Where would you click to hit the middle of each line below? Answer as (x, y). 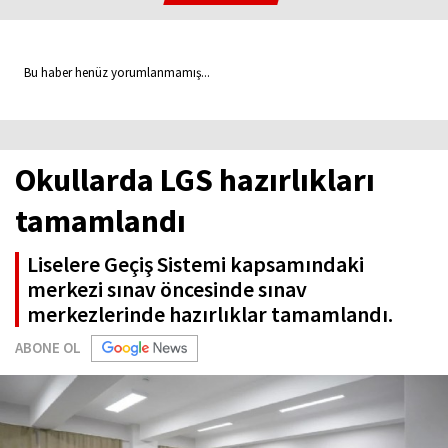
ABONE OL (48, 347)
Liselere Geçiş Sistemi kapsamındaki (195, 264)
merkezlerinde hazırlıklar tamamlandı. (210, 314)
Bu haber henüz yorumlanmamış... (112, 72)
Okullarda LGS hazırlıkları (195, 180)
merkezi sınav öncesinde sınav (167, 289)
